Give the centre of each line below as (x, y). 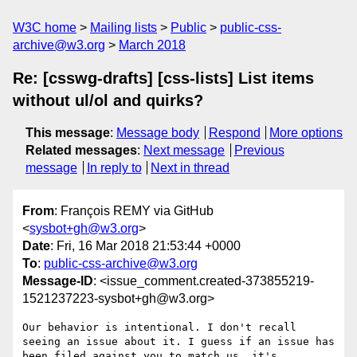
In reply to (114, 168)
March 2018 (152, 45)
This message (68, 133)
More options (306, 133)
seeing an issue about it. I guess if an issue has (178, 342)
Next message (184, 150)
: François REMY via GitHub (134, 211)
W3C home (45, 27)
